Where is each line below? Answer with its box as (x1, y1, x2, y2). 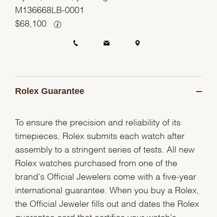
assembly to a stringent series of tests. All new (15, 146, 195, 151)
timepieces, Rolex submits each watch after (15, 132, 185, 137)
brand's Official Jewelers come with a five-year (15, 173, 197, 178)
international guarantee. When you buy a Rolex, (15, 186, 200, 191)
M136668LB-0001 (15, 7, 85, 12)
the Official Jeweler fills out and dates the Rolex (15, 200, 200, 205)
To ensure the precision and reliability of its (15, 119, 181, 124)
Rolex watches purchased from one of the (15, 159, 178, 164)
